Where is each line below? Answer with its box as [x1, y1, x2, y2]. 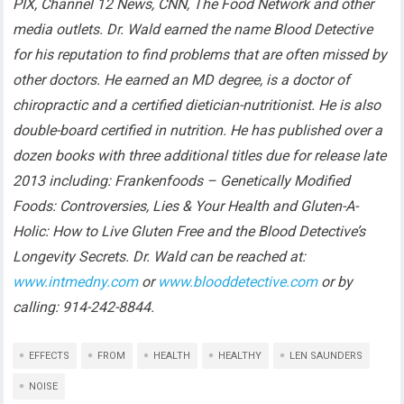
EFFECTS [29, 350, 70, 362]
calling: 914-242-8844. [13, 298, 155, 316]
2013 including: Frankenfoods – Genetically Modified [13, 172, 351, 189]
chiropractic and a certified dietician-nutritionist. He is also [13, 96, 381, 114]
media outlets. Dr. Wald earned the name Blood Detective [13, 21, 373, 38]
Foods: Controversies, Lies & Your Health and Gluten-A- [13, 197, 359, 215]
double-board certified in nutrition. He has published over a [13, 122, 383, 139]
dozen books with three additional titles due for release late [13, 147, 387, 164]
